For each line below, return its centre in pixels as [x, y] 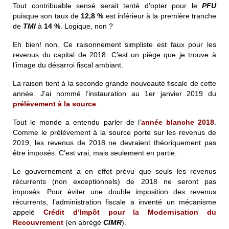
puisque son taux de [47, 16]
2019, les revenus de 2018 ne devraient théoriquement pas [114, 142]
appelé [28, 212]
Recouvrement [38, 222]
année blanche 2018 [178, 122]
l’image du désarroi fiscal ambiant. [68, 65]
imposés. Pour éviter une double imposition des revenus [114, 191]
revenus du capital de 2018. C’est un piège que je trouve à [114, 54]
